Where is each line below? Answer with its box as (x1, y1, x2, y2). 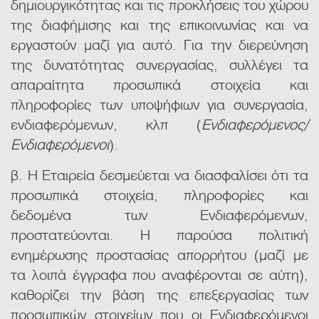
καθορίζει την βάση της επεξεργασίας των (11, 283, 308, 305)
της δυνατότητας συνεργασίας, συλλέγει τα (11, 53, 308, 75)
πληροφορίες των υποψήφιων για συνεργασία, (11, 93, 308, 115)
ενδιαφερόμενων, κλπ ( (11, 113, 202, 135)
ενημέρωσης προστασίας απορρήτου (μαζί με (11, 243, 308, 265)
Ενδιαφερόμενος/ (202, 113, 308, 135)
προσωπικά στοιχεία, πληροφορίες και (11, 183, 308, 205)
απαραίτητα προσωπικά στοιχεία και (11, 73, 308, 95)
